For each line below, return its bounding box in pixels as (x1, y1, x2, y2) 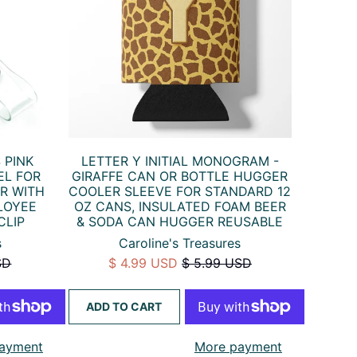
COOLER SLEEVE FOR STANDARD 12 (69, 182, 292, 199)
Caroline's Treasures (119, 234, 241, 251)
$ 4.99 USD (108, 254, 178, 271)
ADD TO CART (86, 299, 163, 313)
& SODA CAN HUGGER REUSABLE (76, 213, 284, 229)
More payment (194, 338, 282, 355)
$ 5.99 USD (181, 254, 252, 271)
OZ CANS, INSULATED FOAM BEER (73, 198, 286, 214)
